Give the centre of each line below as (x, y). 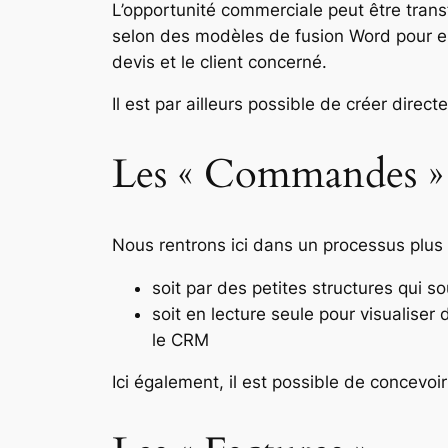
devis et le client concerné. (219, 61)
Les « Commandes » (277, 174)
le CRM (180, 339)
